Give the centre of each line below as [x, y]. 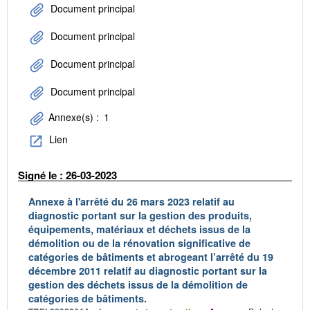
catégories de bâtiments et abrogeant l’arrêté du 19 [151, 257]
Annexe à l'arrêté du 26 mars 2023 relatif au [131, 202]
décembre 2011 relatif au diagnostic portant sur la [148, 271]
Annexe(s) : [74, 117]
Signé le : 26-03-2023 [67, 175]
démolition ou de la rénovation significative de [139, 243]
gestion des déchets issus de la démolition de [138, 285]
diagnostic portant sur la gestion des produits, [140, 216]
